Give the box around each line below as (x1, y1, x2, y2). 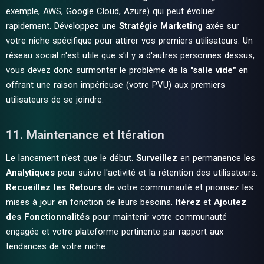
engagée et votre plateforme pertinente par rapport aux (6, 226, 223, 237)
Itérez (176, 197, 200, 207)
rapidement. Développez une (6, 21, 119, 31)
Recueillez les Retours (6, 182, 102, 193)
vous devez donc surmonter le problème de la (6, 65, 190, 75)
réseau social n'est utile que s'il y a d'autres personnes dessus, (6, 50, 255, 61)
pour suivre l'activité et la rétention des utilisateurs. (55, 167, 258, 178)
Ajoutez (214, 197, 246, 207)
